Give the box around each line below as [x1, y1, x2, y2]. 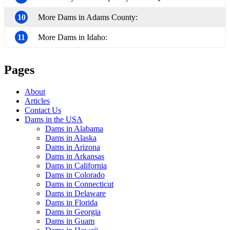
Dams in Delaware [45, 188, 106, 198]
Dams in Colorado [45, 170, 105, 179]
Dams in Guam [45, 216, 94, 225]
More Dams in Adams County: [38, 13, 138, 22]
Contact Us [25, 105, 61, 114]
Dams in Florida [45, 198, 98, 207]
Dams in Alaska [45, 133, 97, 142]
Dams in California [45, 161, 107, 170]
